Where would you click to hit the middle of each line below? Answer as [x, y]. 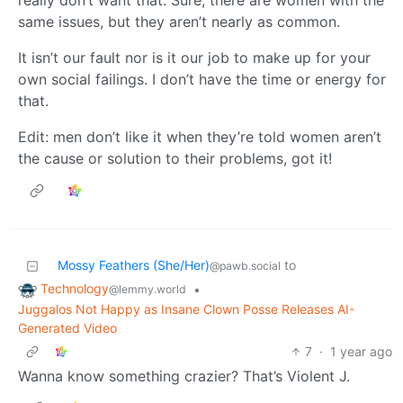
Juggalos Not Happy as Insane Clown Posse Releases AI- [186, 309]
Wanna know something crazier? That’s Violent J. [184, 376]
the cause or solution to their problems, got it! [175, 159]
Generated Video [67, 328]
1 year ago [361, 352]
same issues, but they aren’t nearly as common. [179, 22]
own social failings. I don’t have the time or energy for [202, 80]
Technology [75, 289]
